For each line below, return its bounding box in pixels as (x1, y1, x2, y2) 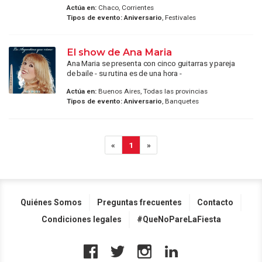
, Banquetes (161, 97, 199, 106)
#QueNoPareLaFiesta (136, 215, 221, 225)
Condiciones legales (41, 215, 122, 225)
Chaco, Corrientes (96, 3, 154, 12)
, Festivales (161, 13, 196, 22)
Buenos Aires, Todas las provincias (96, 87, 208, 96)
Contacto (197, 198, 233, 208)
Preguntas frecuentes (97, 198, 182, 208)
